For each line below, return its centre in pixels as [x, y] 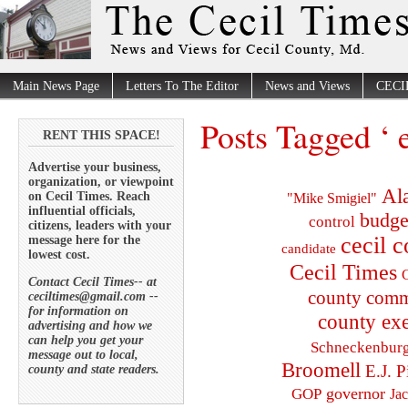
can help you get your [86, 340]
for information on [78, 311]
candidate [308, 248]
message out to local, [83, 354]
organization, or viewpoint [101, 181]
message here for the [84, 240]
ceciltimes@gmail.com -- [93, 296]
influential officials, [82, 210]
